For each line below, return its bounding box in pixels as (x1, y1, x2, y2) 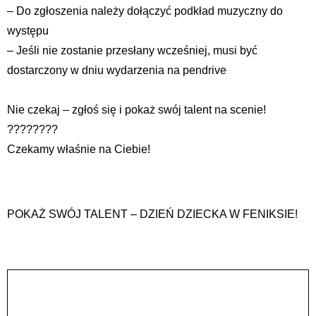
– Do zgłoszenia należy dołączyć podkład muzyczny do (7, 4, 283, 17)
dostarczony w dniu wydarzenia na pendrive (7, 63, 226, 76)
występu (7, 24, 49, 37)
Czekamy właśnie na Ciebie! (7, 142, 150, 155)
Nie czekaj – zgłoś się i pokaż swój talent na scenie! (7, 103, 266, 116)
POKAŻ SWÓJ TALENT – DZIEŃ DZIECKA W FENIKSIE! (7, 207, 298, 220)
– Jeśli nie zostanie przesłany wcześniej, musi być (7, 44, 257, 56)
